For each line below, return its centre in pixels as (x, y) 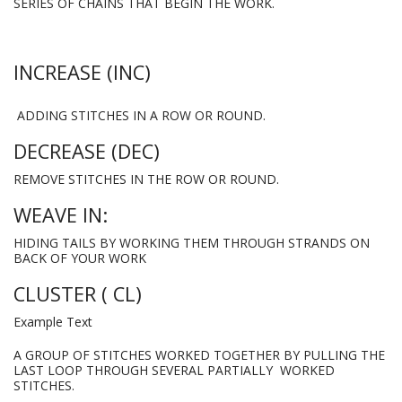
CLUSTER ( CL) (78, 294)
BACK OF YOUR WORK (80, 258)
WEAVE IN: (61, 215)
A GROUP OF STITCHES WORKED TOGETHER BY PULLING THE (199, 355)
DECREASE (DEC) (87, 152)
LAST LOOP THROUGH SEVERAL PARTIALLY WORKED (174, 371)
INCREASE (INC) (82, 73)
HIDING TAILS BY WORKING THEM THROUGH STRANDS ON (192, 243)
